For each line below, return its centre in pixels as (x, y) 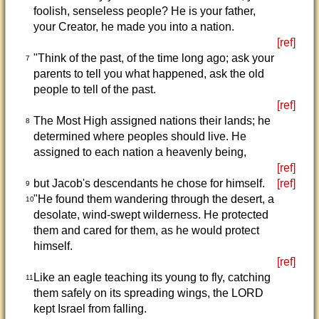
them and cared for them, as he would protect (146, 230)
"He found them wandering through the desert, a (153, 199)
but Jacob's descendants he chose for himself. (149, 183)
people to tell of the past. (94, 89)
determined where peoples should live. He (140, 136)
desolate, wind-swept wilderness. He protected (151, 215)
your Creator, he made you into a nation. (134, 27)
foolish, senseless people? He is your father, (144, 11)
